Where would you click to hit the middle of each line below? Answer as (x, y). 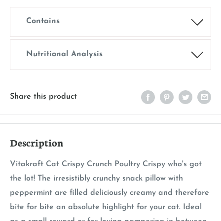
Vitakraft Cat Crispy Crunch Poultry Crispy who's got (106, 164)
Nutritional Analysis (64, 54)
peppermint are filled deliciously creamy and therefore (110, 193)
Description (37, 142)
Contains (43, 21)
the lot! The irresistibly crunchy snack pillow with (96, 178)
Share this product (43, 96)
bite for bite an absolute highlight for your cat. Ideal (106, 207)
